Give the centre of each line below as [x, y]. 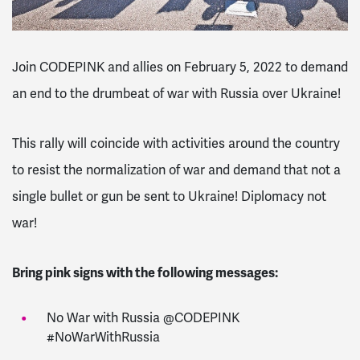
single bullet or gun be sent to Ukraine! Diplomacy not [169, 196]
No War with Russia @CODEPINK [143, 318]
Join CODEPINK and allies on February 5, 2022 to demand [180, 67]
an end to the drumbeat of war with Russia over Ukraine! [176, 93]
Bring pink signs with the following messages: [145, 272]
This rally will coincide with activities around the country [176, 143]
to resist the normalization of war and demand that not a [176, 170]
